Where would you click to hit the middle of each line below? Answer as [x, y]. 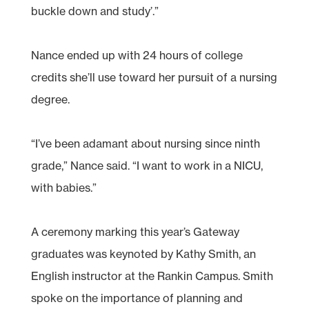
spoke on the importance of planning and [137, 298]
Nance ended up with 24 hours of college [137, 55]
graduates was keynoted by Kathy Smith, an [143, 253]
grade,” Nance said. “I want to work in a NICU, [147, 165]
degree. [50, 99]
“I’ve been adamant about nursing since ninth [145, 143]
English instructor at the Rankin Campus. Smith [152, 276]
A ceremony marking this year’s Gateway [135, 231]
